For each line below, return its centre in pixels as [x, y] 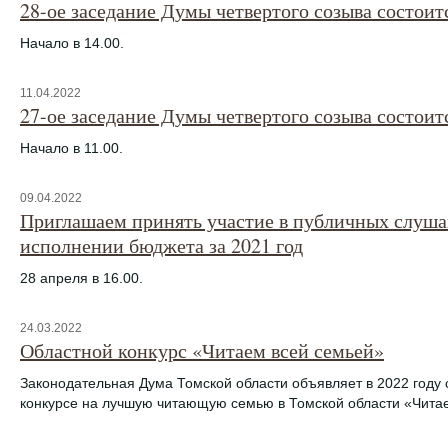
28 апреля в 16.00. [81, 278]
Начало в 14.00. [72, 43]
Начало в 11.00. [71, 148]
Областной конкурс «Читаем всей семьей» [202, 350]
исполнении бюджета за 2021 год [161, 245]
